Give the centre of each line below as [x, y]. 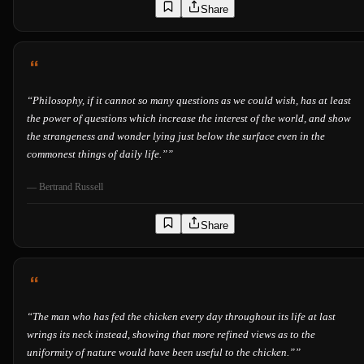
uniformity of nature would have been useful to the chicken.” [161, 353]
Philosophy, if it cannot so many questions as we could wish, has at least [192, 101]
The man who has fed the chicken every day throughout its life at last [184, 317]
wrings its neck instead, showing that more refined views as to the [171, 335]
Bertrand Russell [71, 187]
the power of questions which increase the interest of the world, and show [189, 119]
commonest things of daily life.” [97, 154]
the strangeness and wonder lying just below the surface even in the [176, 136]
